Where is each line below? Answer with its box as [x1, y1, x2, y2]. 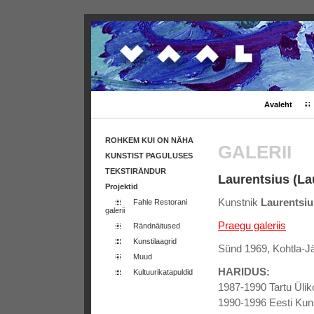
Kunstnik [218, 196, 261, 208]
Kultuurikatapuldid [133, 268, 193, 276]
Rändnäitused [133, 221, 180, 230]
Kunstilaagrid [133, 237, 177, 245]
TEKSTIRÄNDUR [105, 167, 166, 175]
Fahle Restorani [133, 198, 187, 206]
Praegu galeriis [218, 219, 286, 231]
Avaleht [264, 100, 292, 109]
